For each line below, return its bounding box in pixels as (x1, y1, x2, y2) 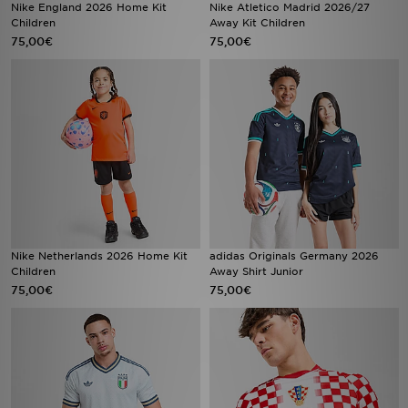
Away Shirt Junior (209, 265, 303, 278)
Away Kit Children (209, 16, 305, 29)
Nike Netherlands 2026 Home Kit (11, 250, 188, 262)
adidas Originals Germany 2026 (209, 250, 379, 262)
